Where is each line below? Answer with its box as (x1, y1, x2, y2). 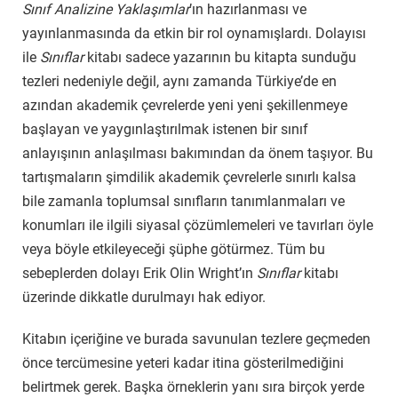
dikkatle (76, 288, 128, 306)
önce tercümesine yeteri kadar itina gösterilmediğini (22, 354, 344, 372)
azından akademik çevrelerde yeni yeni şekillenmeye (22, 96, 347, 114)
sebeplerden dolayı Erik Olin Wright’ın (22, 264, 257, 282)
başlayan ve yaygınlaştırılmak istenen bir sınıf (22, 120, 308, 138)
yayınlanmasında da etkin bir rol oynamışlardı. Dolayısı (22, 24, 366, 42)
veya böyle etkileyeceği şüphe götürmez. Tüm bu (22, 240, 325, 258)
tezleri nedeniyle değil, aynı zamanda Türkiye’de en (22, 72, 337, 90)
